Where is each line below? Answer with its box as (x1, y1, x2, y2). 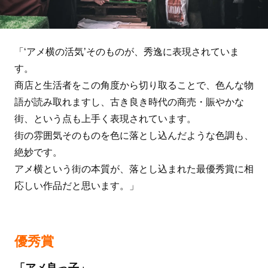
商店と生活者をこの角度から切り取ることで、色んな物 (14, 80, 254, 90)
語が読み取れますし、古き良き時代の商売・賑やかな (14, 97, 244, 107)
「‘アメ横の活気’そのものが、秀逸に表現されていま (14, 47, 239, 57)
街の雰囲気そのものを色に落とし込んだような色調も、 (14, 130, 254, 141)
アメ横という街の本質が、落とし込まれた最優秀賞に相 (14, 164, 254, 174)
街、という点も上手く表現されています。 (14, 114, 196, 124)
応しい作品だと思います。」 (14, 181, 139, 191)
